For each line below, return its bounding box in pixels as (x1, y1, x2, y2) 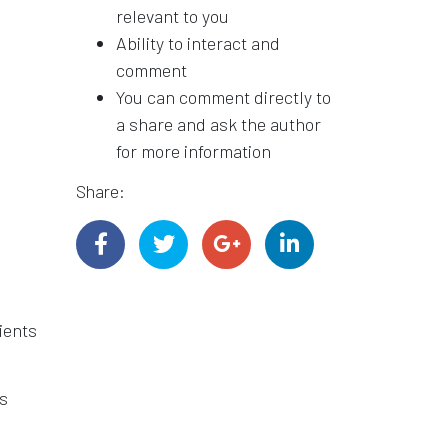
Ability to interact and (116, 31, 280, 54)
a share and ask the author (116, 112, 321, 135)
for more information (116, 139, 271, 162)
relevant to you (116, 4, 229, 27)
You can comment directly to (116, 85, 331, 108)
